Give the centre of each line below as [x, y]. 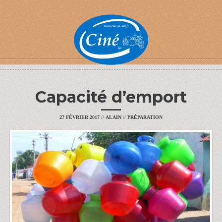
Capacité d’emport [111, 97]
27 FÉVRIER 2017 [80, 117]
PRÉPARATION [145, 117]
